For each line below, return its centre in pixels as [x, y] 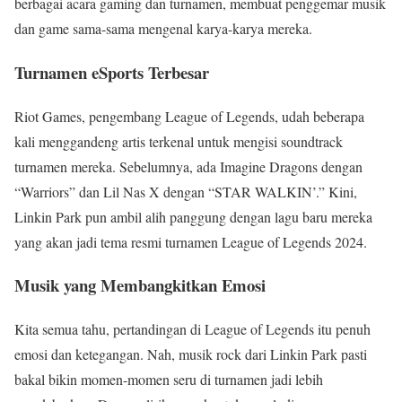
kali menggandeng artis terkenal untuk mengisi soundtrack [179, 141]
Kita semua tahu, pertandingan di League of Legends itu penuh [192, 328]
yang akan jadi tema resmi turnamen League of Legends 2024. [191, 241]
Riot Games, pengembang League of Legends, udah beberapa [189, 116]
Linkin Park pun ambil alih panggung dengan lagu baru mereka [193, 216]
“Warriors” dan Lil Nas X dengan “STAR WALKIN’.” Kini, [186, 191]
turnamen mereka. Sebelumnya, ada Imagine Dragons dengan [188, 166]
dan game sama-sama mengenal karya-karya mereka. [163, 29]
